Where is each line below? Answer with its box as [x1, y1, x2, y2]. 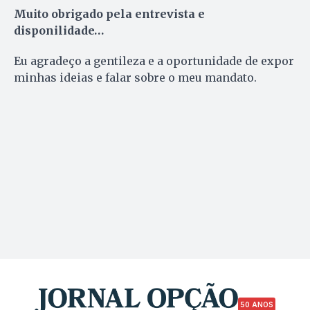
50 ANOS [240, 300, 273, 309]
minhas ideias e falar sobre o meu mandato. [14, 71, 257, 85]
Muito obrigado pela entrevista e [14, 7, 205, 21]
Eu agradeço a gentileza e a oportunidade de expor [14, 54, 294, 69]
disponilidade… [14, 24, 104, 38]
